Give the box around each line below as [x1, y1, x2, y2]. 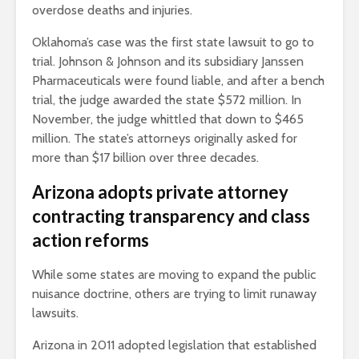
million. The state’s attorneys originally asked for [32, 131, 297, 147]
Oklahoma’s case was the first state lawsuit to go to [32, 34, 314, 50]
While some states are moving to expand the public [32, 267, 316, 283]
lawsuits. [32, 305, 79, 321]
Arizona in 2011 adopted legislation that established [32, 337, 317, 353]
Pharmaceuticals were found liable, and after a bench [32, 73, 325, 89]
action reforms [32, 229, 149, 252]
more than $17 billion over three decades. [32, 150, 259, 166]
